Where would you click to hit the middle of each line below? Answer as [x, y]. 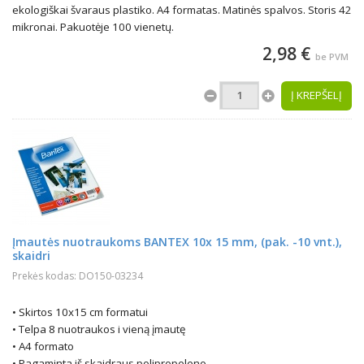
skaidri [31, 256]
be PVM [332, 56]
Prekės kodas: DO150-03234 [78, 276]
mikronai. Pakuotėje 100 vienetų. [93, 27]
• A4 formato [43, 346]
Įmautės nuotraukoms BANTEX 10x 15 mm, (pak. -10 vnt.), [177, 242]
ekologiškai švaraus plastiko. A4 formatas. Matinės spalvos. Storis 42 [182, 10]
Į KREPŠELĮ [316, 95]
